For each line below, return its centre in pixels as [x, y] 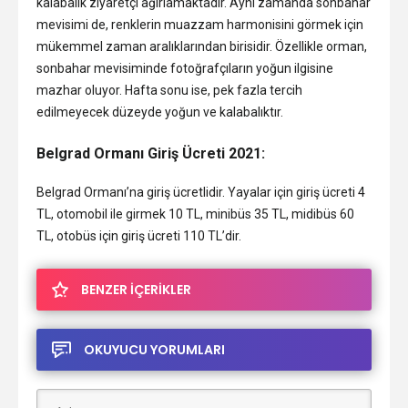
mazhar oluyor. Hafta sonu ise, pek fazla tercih [169, 90]
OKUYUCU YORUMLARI [154, 349]
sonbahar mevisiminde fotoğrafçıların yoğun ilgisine [185, 68]
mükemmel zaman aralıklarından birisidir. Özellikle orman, [202, 46]
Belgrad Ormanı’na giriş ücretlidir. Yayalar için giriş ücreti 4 [201, 192]
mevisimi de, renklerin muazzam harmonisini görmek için [200, 24]
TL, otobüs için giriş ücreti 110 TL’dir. [139, 235]
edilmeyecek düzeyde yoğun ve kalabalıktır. [160, 112]
